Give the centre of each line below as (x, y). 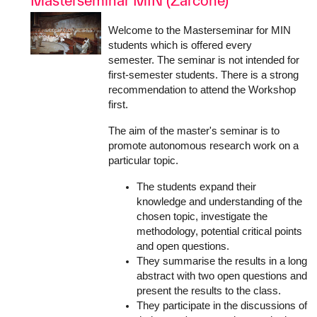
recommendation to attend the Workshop (202, 90)
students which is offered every (180, 45)
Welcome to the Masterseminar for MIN (200, 30)
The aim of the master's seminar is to (194, 131)
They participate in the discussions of (222, 305)
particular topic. (143, 160)
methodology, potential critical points (219, 231)
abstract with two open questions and (222, 276)
